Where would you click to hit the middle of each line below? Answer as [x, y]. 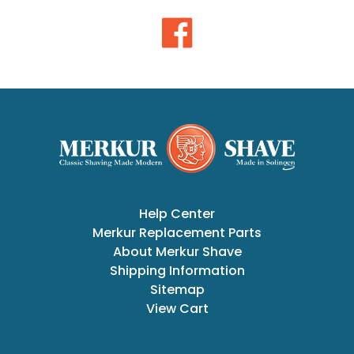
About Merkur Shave [177, 251]
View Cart [177, 308]
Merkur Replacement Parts [177, 232]
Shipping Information [177, 270]
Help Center [177, 213]
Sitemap [177, 289]
